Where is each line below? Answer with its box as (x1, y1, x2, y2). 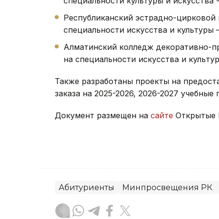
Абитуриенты (59, 182, 114, 192)
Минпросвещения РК (122, 182, 212, 192)
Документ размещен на (55, 110, 151, 120)
